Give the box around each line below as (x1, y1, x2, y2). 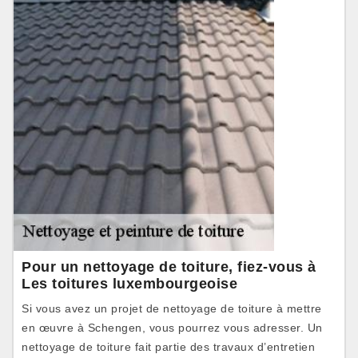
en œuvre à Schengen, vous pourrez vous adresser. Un (22, 321, 323, 334)
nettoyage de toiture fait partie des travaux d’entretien (22, 340, 315, 353)
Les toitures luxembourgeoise (22, 276, 237, 292)
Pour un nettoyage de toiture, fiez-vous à (22, 259, 316, 275)
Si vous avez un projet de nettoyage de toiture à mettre (22, 302, 322, 315)
